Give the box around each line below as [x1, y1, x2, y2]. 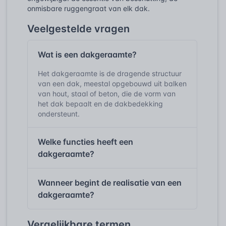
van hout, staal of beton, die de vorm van [38, 89, 176, 98]
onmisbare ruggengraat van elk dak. [27, 4, 150, 13]
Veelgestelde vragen [27, 22, 130, 35]
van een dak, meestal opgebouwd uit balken [38, 79, 187, 88]
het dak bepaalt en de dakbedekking [38, 99, 163, 108]
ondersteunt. [38, 109, 80, 118]
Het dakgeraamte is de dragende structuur [38, 69, 182, 78]
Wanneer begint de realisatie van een [38, 177, 182, 188]
